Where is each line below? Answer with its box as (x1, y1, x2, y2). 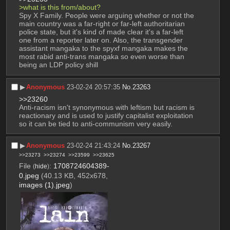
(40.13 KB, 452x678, (41, 171, 108, 180)
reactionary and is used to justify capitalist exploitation (18, 111, 193, 120)
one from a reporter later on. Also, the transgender (18, 36, 183, 45)
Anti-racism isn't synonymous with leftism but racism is (18, 103, 195, 111)
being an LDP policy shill (18, 61, 98, 69)
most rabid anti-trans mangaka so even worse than (18, 52, 184, 61)
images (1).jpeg (18, 180, 70, 189)
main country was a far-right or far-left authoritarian (18, 20, 185, 28)
